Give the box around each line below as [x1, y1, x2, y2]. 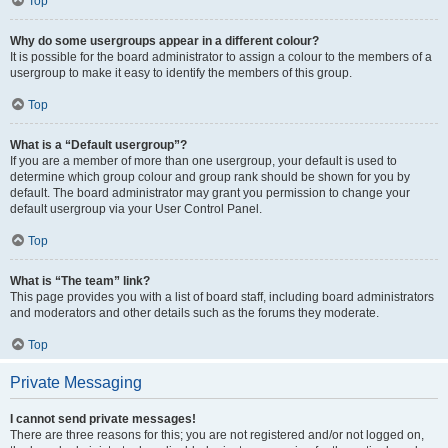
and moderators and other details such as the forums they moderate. [10, 306, 379, 320]
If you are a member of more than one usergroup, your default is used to [10, 154, 397, 168]
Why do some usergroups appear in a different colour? [10, 34, 319, 48]
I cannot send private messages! [10, 412, 196, 426]
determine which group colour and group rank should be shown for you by [10, 170, 410, 184]
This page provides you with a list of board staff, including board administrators [10, 290, 434, 304]
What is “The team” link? [10, 274, 150, 288]
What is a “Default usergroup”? [10, 138, 187, 152]
